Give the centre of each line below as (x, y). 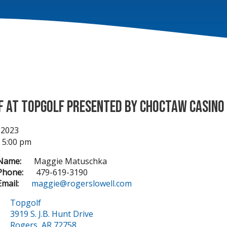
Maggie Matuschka (70, 161)
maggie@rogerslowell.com (82, 183)
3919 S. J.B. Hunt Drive (52, 214)
